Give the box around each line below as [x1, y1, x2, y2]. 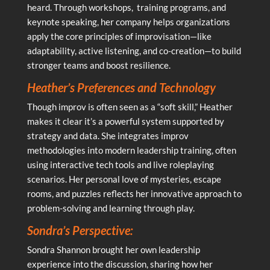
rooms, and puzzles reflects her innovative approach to [27, 187, 242, 199]
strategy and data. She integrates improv [27, 130, 189, 141]
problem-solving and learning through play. [27, 202, 195, 213]
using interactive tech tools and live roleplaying [27, 159, 214, 170]
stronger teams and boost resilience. [27, 59, 171, 71]
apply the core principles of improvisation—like [27, 30, 212, 42]
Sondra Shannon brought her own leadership [27, 243, 200, 255]
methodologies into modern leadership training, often [27, 144, 236, 155]
